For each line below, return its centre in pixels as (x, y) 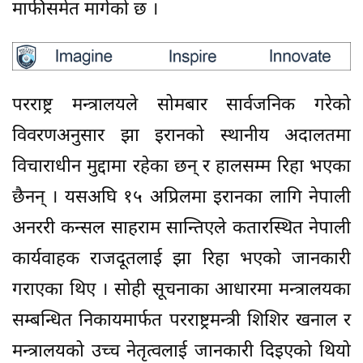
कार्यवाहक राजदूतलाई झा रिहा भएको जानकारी (181, 260)
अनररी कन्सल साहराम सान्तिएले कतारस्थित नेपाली (181, 229)
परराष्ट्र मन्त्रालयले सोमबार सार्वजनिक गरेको (181, 106)
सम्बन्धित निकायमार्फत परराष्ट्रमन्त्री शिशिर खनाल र (181, 322)
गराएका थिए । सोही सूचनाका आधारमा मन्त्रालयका (181, 291)
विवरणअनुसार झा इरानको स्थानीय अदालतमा (181, 137)
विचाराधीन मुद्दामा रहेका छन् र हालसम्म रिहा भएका (181, 168)
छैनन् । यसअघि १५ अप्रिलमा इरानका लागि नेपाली (181, 199)
